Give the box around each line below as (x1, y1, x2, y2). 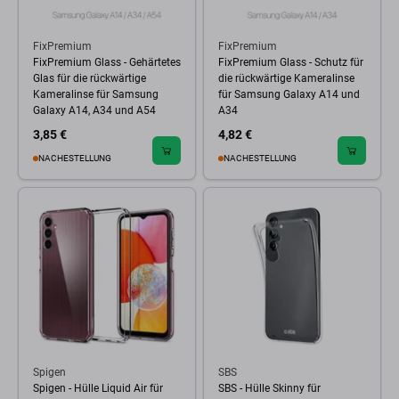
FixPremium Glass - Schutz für (218, 56, 363, 69)
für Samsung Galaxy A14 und (218, 88, 360, 101)
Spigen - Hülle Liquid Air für (33, 382, 163, 395)
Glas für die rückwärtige (33, 72, 146, 85)
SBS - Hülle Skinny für (218, 382, 321, 395)
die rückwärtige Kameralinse (218, 72, 354, 85)
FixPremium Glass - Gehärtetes (33, 56, 181, 69)
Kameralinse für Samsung (33, 88, 159, 101)
